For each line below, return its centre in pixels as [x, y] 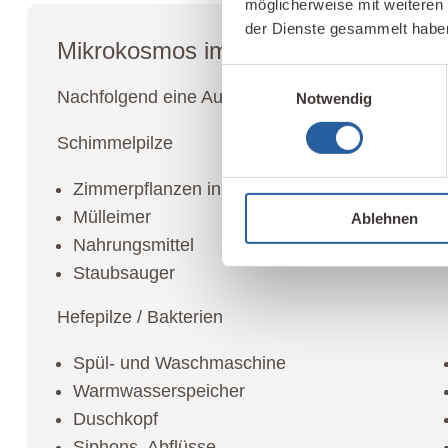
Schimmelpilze [114, 142]
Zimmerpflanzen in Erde [168, 188]
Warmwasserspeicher [158, 390]
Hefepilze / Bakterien [139, 316]
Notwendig [334, 98]
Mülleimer [111, 216]
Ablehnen [384, 218]
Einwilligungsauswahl [291, 75]
